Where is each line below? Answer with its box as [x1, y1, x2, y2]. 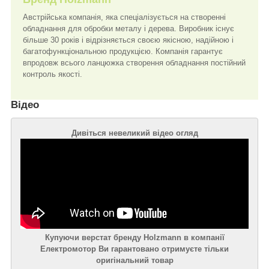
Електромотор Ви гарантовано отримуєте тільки [40, 244, 229, 253]
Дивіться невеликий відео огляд [71, 128, 198, 138]
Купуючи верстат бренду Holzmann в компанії [44, 232, 225, 242]
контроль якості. [23, 70, 82, 79]
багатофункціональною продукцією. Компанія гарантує [23, 47, 223, 56]
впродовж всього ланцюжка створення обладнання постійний [23, 58, 246, 68]
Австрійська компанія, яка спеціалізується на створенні [23, 13, 226, 22]
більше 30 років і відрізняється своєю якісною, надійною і [23, 35, 234, 45]
